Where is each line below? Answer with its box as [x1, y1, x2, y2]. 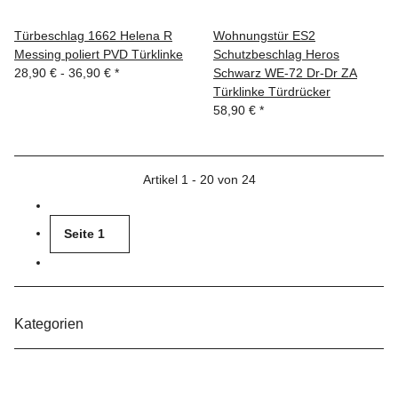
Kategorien [14, 316, 87, 332]
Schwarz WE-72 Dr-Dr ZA [213, 66, 357, 81]
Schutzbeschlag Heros [213, 47, 339, 62]
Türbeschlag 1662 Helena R [14, 28, 172, 44]
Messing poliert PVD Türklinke [14, 47, 183, 62]
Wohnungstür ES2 [213, 28, 315, 44]
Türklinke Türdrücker [213, 84, 330, 99]
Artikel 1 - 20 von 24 [142, 172, 256, 187]
